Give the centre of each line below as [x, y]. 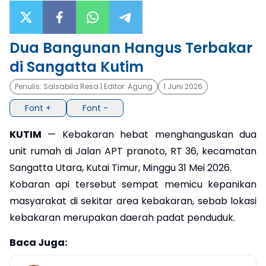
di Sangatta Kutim [77, 66]
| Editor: [113, 86]
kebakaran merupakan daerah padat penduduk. [122, 218]
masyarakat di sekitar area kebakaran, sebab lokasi [133, 201]
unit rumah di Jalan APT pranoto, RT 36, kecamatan [133, 151]
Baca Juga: [38, 243]
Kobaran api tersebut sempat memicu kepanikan [133, 185]
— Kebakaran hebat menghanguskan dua [149, 135]
